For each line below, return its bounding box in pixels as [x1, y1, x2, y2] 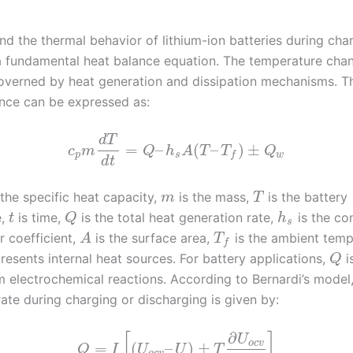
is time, [14, 210, 65, 226]
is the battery [264, 189, 348, 206]
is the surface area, [91, 230, 214, 247]
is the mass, [174, 189, 253, 206]
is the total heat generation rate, [77, 210, 278, 226]
